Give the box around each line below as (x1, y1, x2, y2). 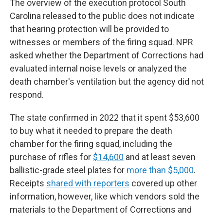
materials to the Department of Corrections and (10, 204, 192, 215)
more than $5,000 (127, 165, 194, 175)
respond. (10, 90, 44, 100)
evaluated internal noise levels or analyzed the (10, 63, 187, 73)
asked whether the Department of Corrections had (10, 50, 203, 60)
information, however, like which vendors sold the (10, 191, 200, 201)
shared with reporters (46, 178, 129, 188)
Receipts (10, 178, 46, 188)
